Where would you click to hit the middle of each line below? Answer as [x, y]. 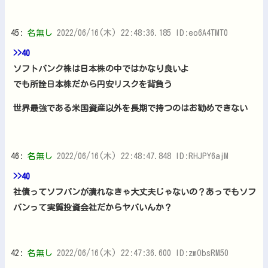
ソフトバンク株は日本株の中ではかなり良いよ [101, 68]
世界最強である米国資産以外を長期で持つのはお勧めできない [130, 108]
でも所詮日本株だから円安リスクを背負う [93, 84]
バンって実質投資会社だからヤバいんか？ [93, 207]
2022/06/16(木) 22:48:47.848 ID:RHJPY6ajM [143, 156]
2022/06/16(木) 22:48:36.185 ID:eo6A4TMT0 [142, 33]
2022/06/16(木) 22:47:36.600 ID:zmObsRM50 [143, 253]
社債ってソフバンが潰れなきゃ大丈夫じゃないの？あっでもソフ [135, 192]
